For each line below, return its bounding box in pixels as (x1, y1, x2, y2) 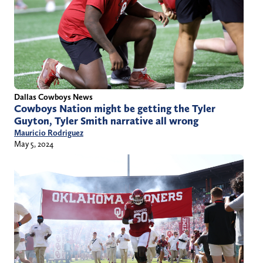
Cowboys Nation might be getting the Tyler (14, 102, 215, 116)
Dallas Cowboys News (14, 92, 93, 102)
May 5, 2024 (14, 139, 53, 149)
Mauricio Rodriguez (14, 128, 83, 138)
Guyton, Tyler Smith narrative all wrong (14, 114, 198, 128)
